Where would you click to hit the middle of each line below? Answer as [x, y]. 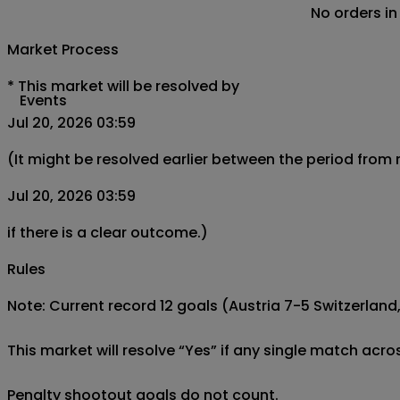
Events [43, 100]
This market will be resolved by [129, 87]
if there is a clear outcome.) [108, 233]
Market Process [63, 50]
